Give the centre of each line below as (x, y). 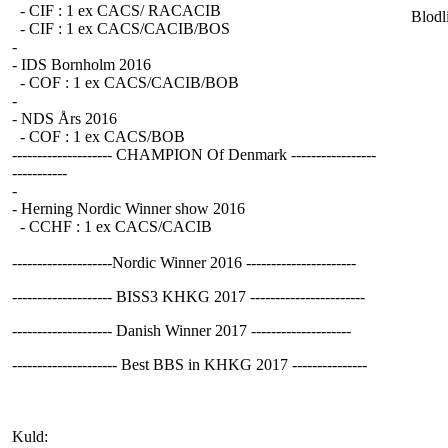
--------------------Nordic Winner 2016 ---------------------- (184, 262)
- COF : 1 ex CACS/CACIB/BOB (125, 82)
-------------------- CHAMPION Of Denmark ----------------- (194, 154)
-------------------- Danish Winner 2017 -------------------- (181, 330)
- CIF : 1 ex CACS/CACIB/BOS (121, 28)
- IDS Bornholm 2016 (81, 64)
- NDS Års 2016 (64, 118)
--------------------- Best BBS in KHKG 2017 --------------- (189, 364)
